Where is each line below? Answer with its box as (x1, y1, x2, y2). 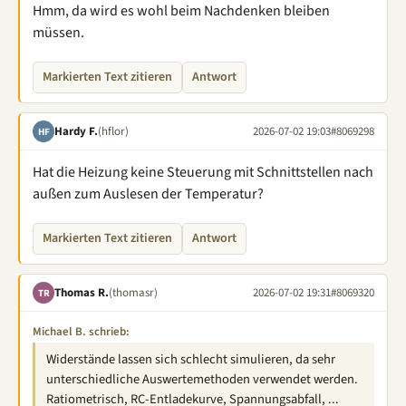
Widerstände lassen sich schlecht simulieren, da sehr (46, 350, 335, 369)
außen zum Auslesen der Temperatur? (33, 184, 264, 204)
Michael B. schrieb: (33, 324, 130, 340)
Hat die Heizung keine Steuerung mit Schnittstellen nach (33, 162, 373, 182)
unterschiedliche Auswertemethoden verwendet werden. (46, 370, 358, 389)
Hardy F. (54, 122, 98, 140)
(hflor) (98, 122, 129, 140)
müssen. (33, 23, 84, 43)
